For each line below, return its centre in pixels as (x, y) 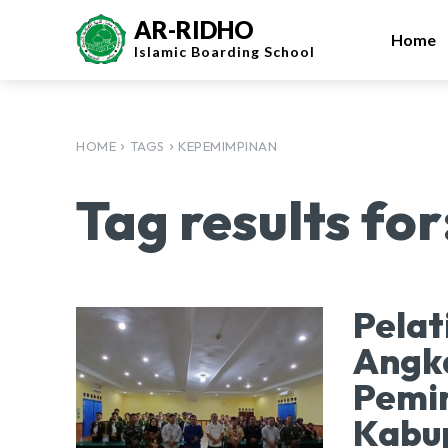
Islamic (162, 51)
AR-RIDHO (194, 29)
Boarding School (253, 51)
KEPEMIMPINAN (227, 146)
